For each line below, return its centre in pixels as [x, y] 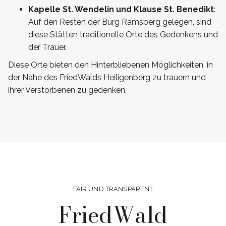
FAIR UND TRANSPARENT [113, 189]
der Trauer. [47, 47]
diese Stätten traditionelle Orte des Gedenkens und [123, 34]
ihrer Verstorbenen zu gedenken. [67, 90]
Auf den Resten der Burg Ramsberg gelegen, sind [120, 22]
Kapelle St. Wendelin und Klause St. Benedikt [121, 9]
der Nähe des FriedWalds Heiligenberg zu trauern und [107, 77]
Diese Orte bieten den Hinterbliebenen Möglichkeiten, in [110, 65]
